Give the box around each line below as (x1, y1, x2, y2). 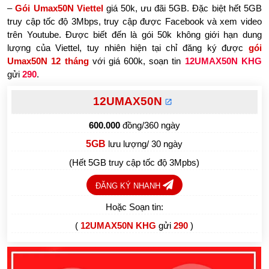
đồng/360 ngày (119, 119, 180, 130)
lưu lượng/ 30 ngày (108, 138, 183, 149)
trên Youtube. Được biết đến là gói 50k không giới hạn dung (7, 29, 262, 40)
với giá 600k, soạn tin (88, 55, 185, 66)
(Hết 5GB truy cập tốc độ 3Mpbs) (69, 157, 200, 168)
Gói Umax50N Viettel (15, 2, 103, 13)
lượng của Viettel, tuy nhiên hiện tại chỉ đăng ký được (7, 42, 249, 53)
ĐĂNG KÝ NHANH (95, 181, 163, 190)
